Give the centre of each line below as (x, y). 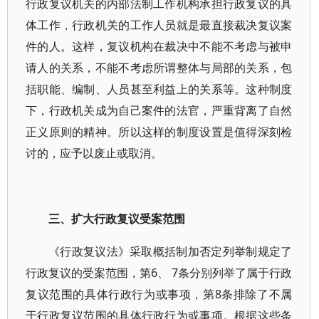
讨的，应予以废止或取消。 (94, 153)
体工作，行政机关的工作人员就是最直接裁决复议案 (159, 25)
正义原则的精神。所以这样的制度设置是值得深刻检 (159, 132)
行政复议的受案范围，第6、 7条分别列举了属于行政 (159, 273)
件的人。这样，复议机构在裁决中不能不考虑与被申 (159, 46)
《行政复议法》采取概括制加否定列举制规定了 (171, 251)
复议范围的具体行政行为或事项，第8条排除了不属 (159, 294)
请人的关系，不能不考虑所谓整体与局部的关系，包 (159, 68)
